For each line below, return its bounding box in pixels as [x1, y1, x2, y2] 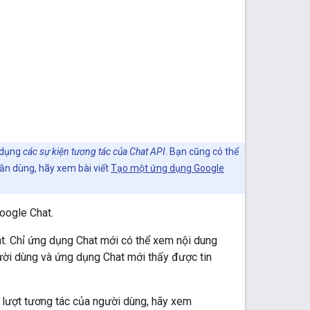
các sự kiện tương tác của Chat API [23, 145, 165, 157]
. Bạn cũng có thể [165, 145, 239, 157]
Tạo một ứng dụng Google [111, 162, 224, 174]
